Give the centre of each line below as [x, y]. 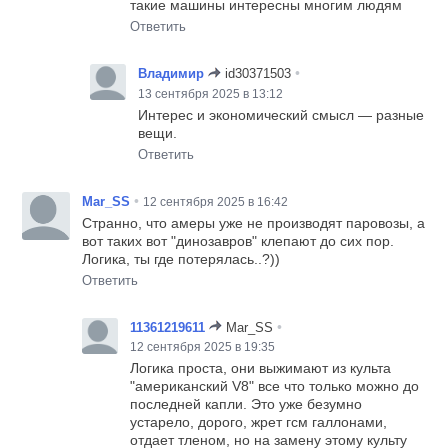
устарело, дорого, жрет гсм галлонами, [259, 421]
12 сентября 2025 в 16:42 [216, 201]
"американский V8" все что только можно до [275, 385]
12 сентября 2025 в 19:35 [203, 346]
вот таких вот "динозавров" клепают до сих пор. [238, 240]
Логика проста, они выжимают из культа [261, 367]
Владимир [171, 74]
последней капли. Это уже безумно [246, 403]
